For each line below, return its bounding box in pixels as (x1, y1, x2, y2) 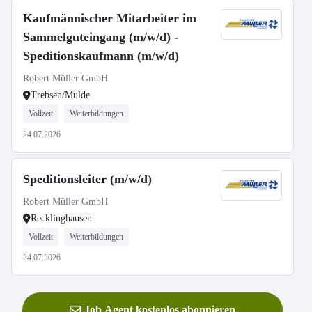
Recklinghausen (31, 213, 92, 224)
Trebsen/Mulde (31, 90, 90, 100)
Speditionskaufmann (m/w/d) (23, 49, 179, 63)
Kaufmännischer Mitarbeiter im (23, 11, 196, 25)
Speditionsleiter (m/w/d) (23, 172, 152, 186)
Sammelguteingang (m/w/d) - (23, 30, 178, 44)
